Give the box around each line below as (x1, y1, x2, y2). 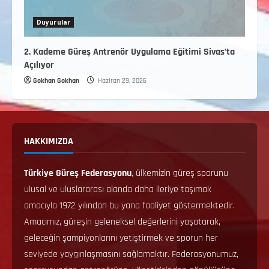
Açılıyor (24, 59, 54, 71)
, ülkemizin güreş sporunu (131, 167, 228, 180)
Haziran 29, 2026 (96, 76, 147, 85)
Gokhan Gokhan (33, 76, 79, 85)
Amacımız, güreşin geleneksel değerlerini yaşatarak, (24, 216, 220, 228)
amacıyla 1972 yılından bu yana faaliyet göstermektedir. (24, 199, 235, 212)
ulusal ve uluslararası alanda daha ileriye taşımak (24, 183, 211, 196)
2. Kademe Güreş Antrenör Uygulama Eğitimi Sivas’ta (24, 46, 235, 58)
